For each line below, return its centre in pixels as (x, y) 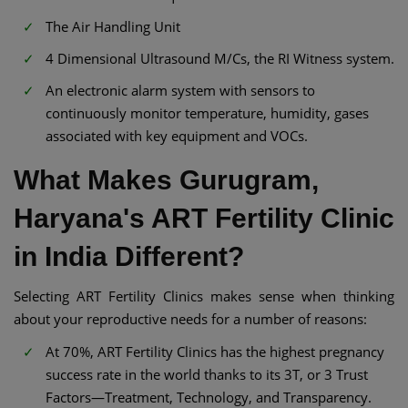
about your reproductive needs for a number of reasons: (190, 319)
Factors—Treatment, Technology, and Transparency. (209, 397)
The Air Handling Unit (113, 27)
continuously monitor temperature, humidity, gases (207, 113)
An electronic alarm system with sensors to (180, 91)
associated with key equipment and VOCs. (177, 136)
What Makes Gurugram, (166, 180)
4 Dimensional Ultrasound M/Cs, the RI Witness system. (220, 59)
